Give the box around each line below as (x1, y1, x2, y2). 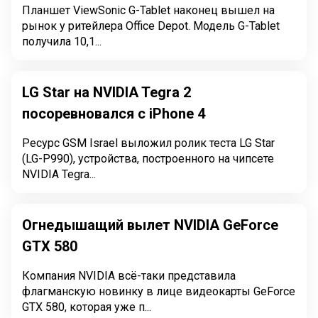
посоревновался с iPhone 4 (22, 105, 205, 122)
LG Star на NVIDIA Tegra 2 (22, 84, 191, 101)
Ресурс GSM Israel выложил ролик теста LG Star (22, 136, 275, 150)
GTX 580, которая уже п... (22, 300, 151, 314)
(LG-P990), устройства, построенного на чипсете (22, 152, 274, 165)
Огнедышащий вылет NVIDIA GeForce (22, 216, 278, 234)
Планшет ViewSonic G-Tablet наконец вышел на (22, 4, 275, 17)
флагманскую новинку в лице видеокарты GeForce (22, 285, 295, 298)
